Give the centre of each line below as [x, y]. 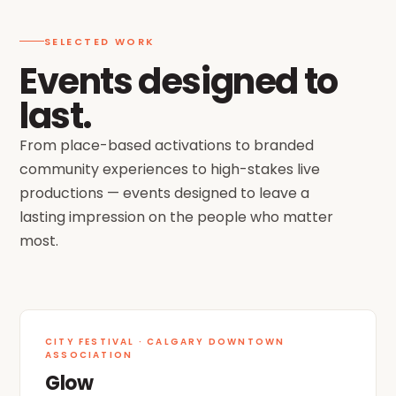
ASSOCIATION [89, 354]
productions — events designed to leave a [164, 193]
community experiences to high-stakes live [170, 169]
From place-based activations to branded [167, 145]
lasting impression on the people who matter [176, 217]
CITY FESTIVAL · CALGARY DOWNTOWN [165, 341]
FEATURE [325, 334]
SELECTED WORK [100, 41]
